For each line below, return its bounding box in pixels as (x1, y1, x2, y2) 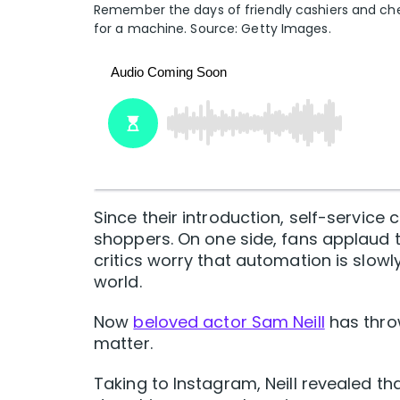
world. (94, 271, 142, 294)
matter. (94, 332, 153, 355)
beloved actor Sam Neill (133, 311, 325, 334)
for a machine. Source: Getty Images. (94, 20, 331, 38)
